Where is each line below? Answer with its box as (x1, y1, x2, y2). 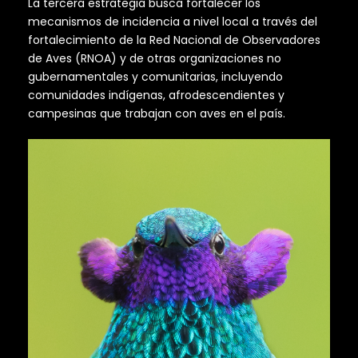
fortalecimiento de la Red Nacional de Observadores (28, 32, 320, 49)
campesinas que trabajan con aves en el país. (28, 105, 285, 122)
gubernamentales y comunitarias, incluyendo (28, 69, 283, 86)
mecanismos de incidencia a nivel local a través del (28, 14, 317, 30)
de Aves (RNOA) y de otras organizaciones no (28, 50, 281, 67)
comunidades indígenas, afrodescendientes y (28, 87, 284, 104)
